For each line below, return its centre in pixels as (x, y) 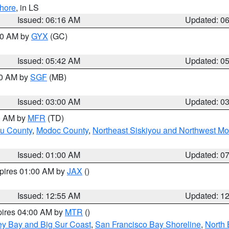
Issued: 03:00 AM (49, 101)
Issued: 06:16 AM (49, 20)
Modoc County (62, 130)
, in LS (27, 7)
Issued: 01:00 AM (49, 155)
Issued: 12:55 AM (49, 196)
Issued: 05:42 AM (49, 61)
